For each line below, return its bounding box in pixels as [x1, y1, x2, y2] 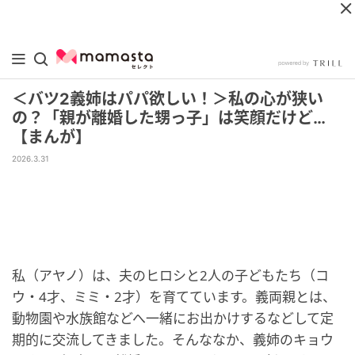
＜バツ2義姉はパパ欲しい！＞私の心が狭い [12, 90, 323, 109]
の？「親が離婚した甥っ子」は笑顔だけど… [12, 109, 326, 128]
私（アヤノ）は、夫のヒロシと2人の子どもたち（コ [12, 266, 329, 284]
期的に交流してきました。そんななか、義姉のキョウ [12, 330, 334, 349]
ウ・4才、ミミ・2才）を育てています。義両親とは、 [12, 288, 336, 306]
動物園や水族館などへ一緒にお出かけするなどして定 [12, 309, 334, 327]
